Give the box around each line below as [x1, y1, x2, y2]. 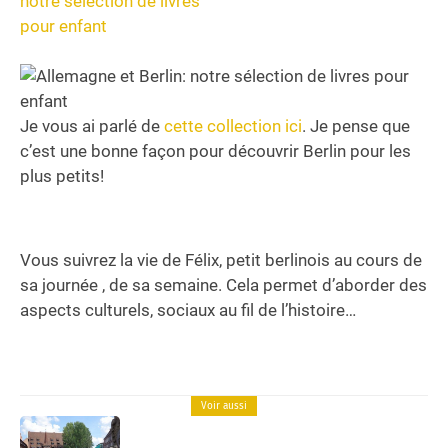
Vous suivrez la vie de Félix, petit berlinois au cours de [20, 249, 422, 270]
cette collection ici [164, 115, 302, 136]
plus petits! [20, 165, 104, 186]
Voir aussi [201, 399, 247, 412]
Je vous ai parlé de [20, 115, 164, 136]
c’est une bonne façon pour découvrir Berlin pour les [20, 140, 411, 161]
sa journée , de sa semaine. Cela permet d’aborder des [20, 274, 427, 295]
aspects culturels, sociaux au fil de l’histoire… [20, 299, 356, 320]
